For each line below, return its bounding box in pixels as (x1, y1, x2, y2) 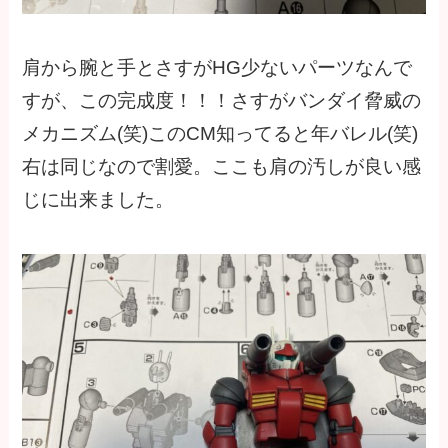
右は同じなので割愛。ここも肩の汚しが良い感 (22, 156, 422, 178)
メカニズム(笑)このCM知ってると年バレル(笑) (22, 123, 419, 145)
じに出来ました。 (22, 189, 175, 211)
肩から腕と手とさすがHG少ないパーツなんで (22, 57, 413, 79)
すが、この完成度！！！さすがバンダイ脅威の (22, 90, 422, 112)
